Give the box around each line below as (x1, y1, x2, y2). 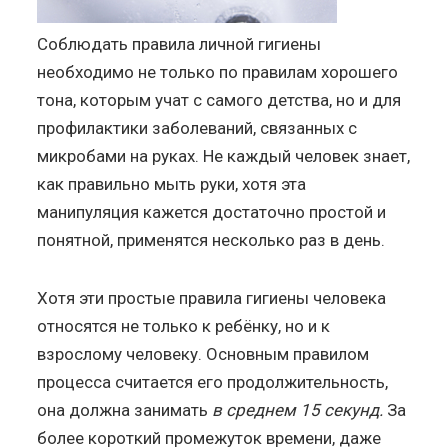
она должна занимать (37, 399, 209, 420)
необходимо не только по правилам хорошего (37, 61, 399, 82)
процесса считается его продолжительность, (37, 371, 389, 392)
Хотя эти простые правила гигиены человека (37, 287, 387, 308)
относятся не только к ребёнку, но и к (37, 315, 331, 336)
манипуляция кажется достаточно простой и (37, 201, 387, 222)
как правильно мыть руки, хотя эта (37, 173, 307, 194)
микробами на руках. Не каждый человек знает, (37, 145, 411, 166)
